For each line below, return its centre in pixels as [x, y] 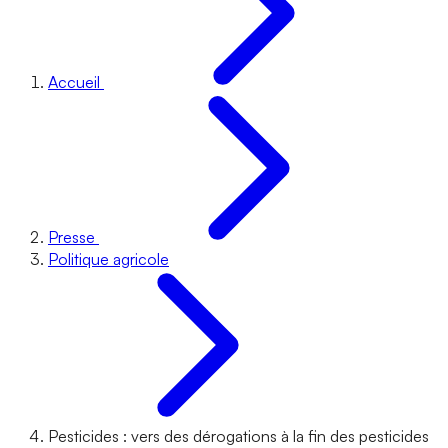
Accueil [74, 82]
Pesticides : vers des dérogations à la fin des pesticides [238, 436]
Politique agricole [108, 259]
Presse [71, 237]
